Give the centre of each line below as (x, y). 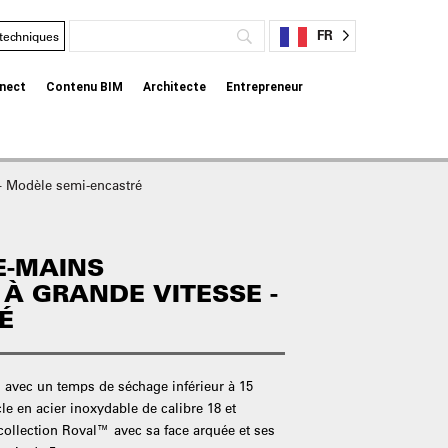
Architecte (175, 87)
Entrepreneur (265, 87)
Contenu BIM (85, 87)
